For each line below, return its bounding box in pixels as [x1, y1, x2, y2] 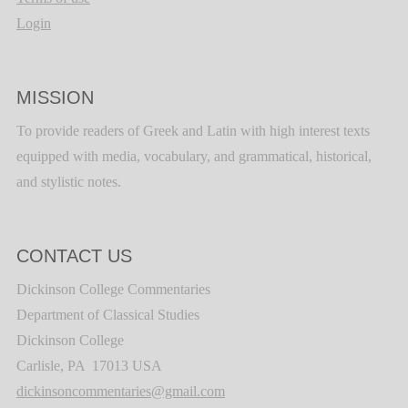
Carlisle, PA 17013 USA [16, 358, 162, 374]
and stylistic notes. [16, 174, 121, 190]
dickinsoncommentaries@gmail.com [16, 383, 225, 400]
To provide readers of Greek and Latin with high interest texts [16, 123, 370, 139]
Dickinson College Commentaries [16, 281, 210, 298]
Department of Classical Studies [16, 307, 199, 323]
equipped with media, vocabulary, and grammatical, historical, [16, 148, 372, 165]
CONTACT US [16, 246, 132, 267]
